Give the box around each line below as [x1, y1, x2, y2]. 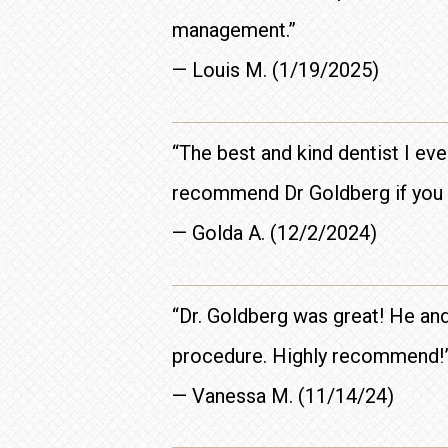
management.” [172, 18, 296, 43]
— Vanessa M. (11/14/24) [172, 383, 394, 408]
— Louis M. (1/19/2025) [172, 58, 379, 83]
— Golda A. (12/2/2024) [172, 220, 377, 245]
